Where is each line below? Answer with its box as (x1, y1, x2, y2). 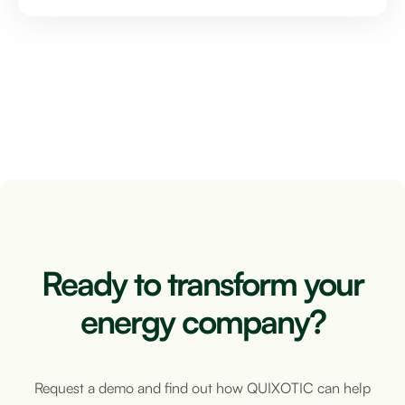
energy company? (80, 301, 325, 343)
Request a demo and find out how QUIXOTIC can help (34, 379, 371, 398)
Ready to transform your (42, 263, 363, 305)
